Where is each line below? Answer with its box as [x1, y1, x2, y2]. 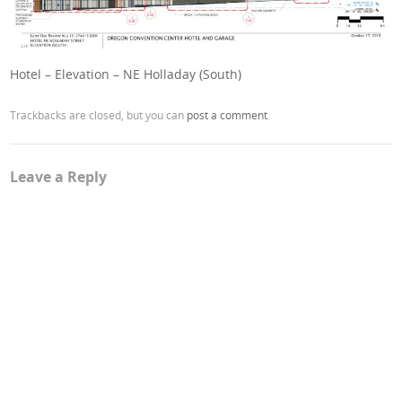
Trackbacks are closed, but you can [10, 108, 188, 123]
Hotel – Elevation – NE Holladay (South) [10, 66, 242, 83]
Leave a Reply [10, 167, 108, 188]
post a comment [187, 108, 268, 123]
